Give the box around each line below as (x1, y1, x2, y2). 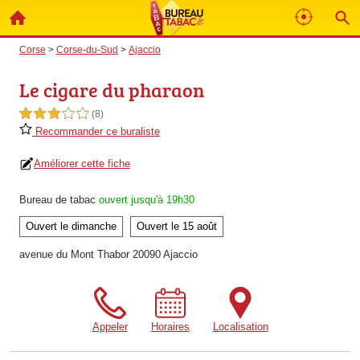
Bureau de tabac (19, 194, 96, 206)
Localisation (212, 321, 268, 333)
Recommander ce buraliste (32, 125, 160, 137)
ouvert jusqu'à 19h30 (99, 194, 194, 206)
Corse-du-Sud (56, 44, 118, 55)
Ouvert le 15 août (137, 220, 217, 232)
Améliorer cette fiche (34, 157, 130, 170)
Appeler (92, 321, 128, 333)
